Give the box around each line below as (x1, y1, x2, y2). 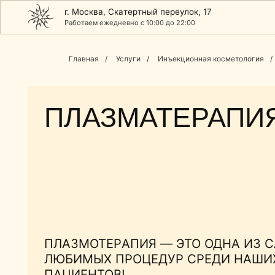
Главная (69, 54, 99, 63)
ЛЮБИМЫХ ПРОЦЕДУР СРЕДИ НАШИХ (39, 224, 250, 238)
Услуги (116, 54, 141, 63)
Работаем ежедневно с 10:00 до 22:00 (57, 16, 175, 25)
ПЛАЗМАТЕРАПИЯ (39, 91, 254, 118)
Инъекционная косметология (158, 54, 264, 63)
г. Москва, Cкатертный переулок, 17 (57, 6, 190, 15)
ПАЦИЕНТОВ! (39, 238, 112, 252)
